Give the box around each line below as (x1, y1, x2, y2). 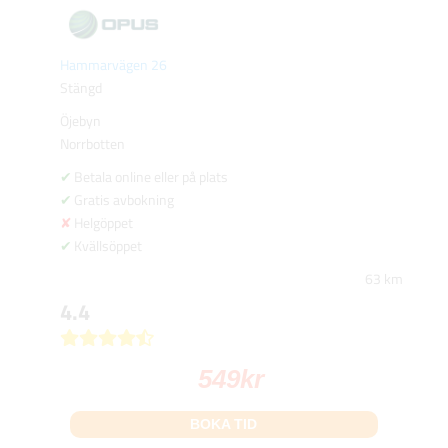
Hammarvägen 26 (59, 54, 167, 76)
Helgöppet (73, 212, 133, 234)
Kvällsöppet (73, 235, 142, 257)
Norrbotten (59, 133, 125, 155)
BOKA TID (190, 416, 258, 433)
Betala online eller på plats (73, 166, 228, 188)
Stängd (59, 77, 102, 99)
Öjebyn (59, 110, 101, 132)
